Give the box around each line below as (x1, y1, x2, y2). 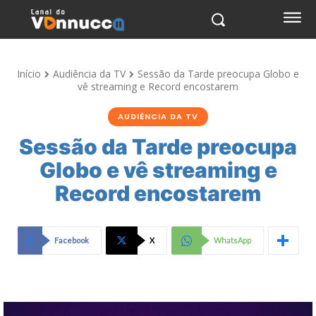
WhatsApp (213, 236, 251, 245)
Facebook (54, 236, 89, 245)
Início (17, 67, 41, 80)
